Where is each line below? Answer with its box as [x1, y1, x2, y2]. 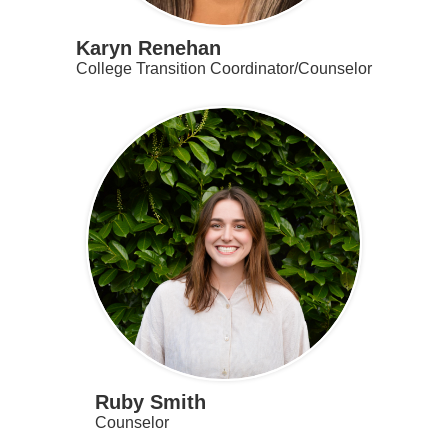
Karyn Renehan [76, 37, 221, 60]
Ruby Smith [94, 391, 206, 414]
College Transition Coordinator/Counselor [76, 60, 372, 78]
